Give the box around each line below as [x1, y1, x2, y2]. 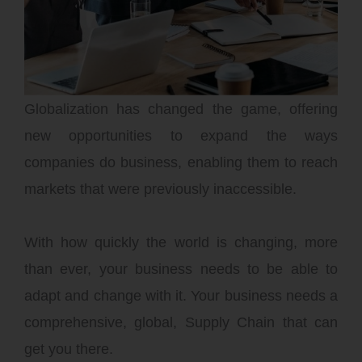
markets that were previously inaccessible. [24, 180, 297, 197]
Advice [24, 37, 121, 74]
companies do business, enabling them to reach [24, 154, 338, 170]
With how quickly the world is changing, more [24, 234, 338, 250]
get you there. [24, 340, 113, 357]
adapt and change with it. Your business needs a [24, 287, 338, 304]
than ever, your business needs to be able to [24, 260, 338, 277]
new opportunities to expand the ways [24, 127, 338, 144]
